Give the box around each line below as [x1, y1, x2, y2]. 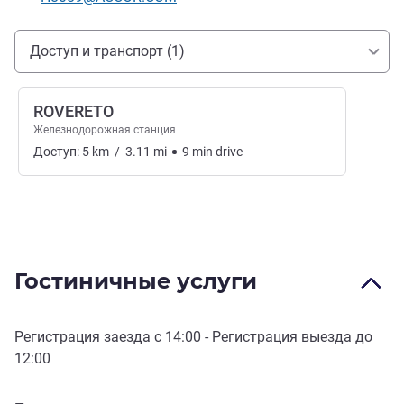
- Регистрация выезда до [201, 328, 372, 346]
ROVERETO [33, 102, 114, 122]
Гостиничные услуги [14, 268, 257, 295]
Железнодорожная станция [33, 124, 176, 137]
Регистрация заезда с [14, 328, 165, 346]
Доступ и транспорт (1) [30, 42, 185, 60]
